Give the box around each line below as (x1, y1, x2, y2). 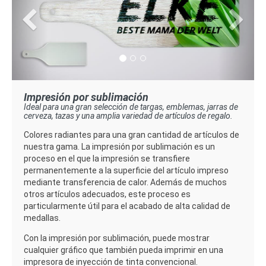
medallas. (24, 213, 61, 223)
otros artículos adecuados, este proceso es (24, 189, 191, 199)
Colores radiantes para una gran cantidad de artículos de (24, 129, 239, 140)
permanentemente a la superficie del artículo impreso (24, 165, 229, 175)
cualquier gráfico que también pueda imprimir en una (24, 245, 223, 255)
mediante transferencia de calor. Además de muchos (24, 177, 227, 187)
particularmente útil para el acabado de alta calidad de (24, 201, 230, 211)
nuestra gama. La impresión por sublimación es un (24, 141, 215, 151)
